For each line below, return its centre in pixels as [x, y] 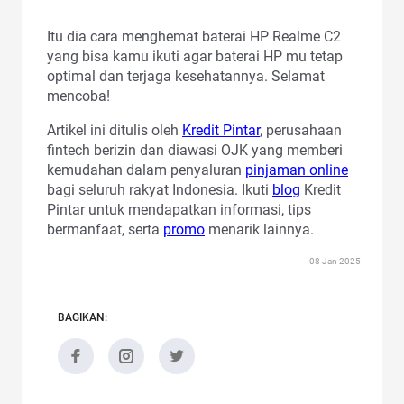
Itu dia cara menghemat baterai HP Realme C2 [194, 37]
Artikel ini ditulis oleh [115, 131]
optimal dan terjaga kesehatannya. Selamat [186, 77]
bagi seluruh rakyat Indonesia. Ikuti [160, 190]
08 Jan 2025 [335, 262]
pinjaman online [297, 170]
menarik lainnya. [259, 230]
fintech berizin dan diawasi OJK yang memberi [195, 151]
